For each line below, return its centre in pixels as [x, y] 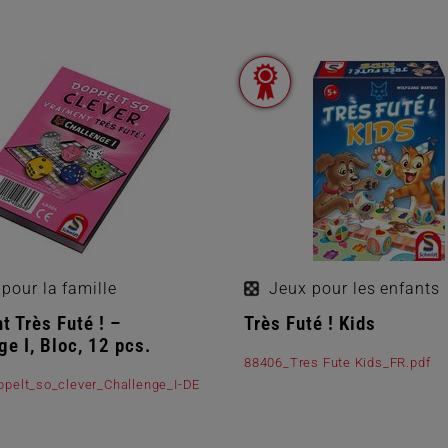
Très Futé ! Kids [310, 323]
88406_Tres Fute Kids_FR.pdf [337, 362]
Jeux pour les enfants [355, 288]
